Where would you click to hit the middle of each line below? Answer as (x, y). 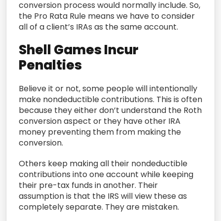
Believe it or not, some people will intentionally (108, 88)
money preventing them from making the (100, 132)
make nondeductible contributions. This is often (110, 99)
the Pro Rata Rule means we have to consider (107, 16)
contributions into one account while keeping (106, 174)
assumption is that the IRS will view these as (103, 196)
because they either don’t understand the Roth (110, 110)
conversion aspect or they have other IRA (100, 121)
